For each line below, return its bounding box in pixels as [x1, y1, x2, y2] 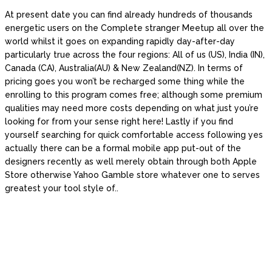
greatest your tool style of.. [5, 183, 118, 194]
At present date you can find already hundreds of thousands [5, 10, 253, 20]
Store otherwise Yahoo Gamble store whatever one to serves [5, 170, 260, 180]
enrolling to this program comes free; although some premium [5, 90, 262, 100]
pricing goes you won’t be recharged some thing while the [5, 76, 245, 87]
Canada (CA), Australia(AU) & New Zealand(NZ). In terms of [5, 63, 243, 73]
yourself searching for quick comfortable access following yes [5, 130, 263, 140]
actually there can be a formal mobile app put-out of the [5, 143, 241, 154]
